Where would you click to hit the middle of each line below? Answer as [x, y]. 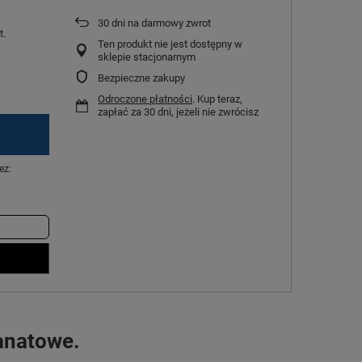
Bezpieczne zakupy [141, 78]
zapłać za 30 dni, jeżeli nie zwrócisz [178, 112]
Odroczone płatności [145, 99]
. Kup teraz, [217, 99]
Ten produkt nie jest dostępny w [170, 44]
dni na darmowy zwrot [160, 23]
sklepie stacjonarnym [147, 57]
